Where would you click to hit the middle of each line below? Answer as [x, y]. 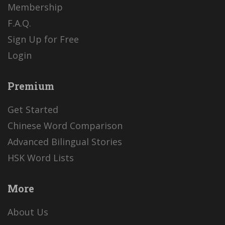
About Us [28, 212]
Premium [31, 86]
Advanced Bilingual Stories [65, 141]
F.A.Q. [19, 23]
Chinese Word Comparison [65, 125]
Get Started [33, 109]
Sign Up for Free [43, 39]
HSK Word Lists [41, 157]
